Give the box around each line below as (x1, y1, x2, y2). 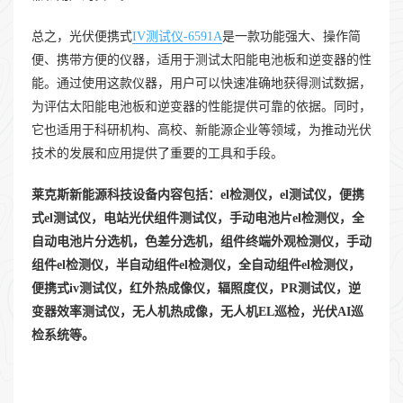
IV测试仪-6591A (132, 30, 222, 44)
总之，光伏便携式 (31, 30, 132, 44)
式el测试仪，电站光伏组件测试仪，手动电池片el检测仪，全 (31, 211, 364, 226)
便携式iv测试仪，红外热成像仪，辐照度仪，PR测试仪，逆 (31, 282, 361, 296)
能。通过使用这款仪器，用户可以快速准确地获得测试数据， (31, 76, 372, 91)
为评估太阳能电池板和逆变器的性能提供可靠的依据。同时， (31, 100, 372, 114)
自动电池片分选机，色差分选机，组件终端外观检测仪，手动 (31, 235, 372, 249)
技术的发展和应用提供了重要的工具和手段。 (31, 147, 283, 161)
